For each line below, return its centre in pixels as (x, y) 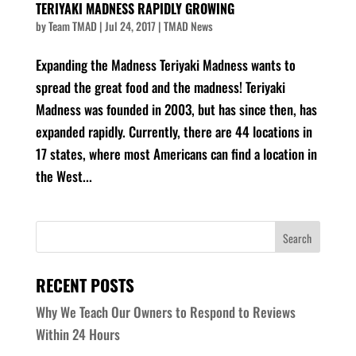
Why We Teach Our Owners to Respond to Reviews (165, 312)
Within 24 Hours (77, 335)
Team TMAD (72, 26)
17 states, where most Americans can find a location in (176, 154)
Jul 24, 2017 (130, 26)
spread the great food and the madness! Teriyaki (160, 87)
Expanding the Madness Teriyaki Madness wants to (165, 65)
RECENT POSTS (85, 285)
